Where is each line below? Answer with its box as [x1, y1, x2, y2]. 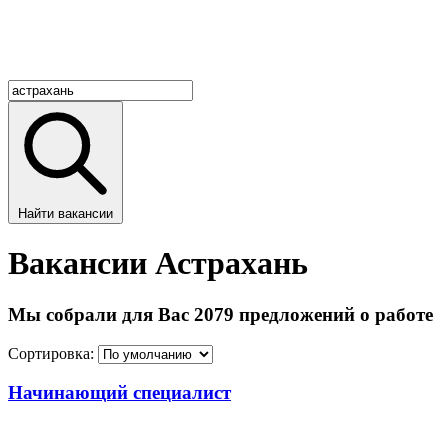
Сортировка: [8, 344, 94, 362]
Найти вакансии [18, 206, 113, 221]
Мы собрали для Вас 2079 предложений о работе [8, 303, 433, 325]
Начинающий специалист [8, 382, 231, 404]
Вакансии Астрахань [8, 245, 308, 282]
